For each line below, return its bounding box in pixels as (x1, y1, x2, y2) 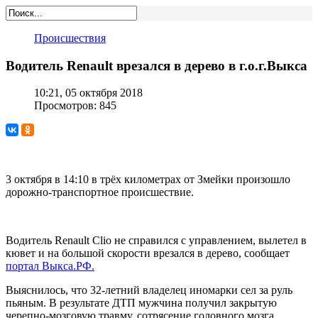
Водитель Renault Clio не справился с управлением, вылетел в (6, 234, 307, 247)
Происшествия (34, 32, 106, 44)
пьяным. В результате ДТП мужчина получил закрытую (6, 297, 277, 309)
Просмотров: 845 (34, 99, 116, 112)
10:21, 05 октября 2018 (34, 87, 143, 99)
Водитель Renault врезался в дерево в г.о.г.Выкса (6, 57, 307, 73)
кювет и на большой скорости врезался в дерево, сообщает (6, 247, 290, 260)
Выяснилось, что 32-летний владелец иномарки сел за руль (6, 284, 292, 297)
